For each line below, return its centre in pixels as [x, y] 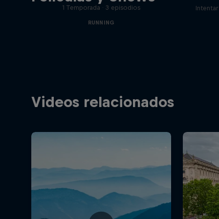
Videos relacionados [103, 101]
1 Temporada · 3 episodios [101, 7]
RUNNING [101, 22]
